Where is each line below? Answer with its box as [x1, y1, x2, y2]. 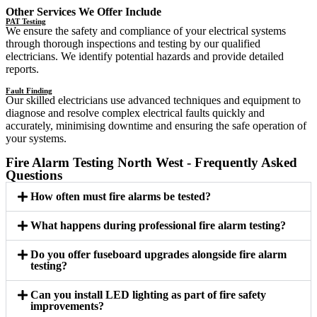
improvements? [30, 300, 105, 313]
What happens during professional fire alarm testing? [30, 219, 287, 232]
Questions [6, 168, 62, 183]
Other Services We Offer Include [6, 6, 161, 18]
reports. [6, 63, 39, 76]
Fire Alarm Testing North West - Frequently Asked [6, 155, 297, 171]
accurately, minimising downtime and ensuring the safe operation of [6, 120, 306, 132]
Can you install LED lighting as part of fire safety [30, 289, 267, 301]
